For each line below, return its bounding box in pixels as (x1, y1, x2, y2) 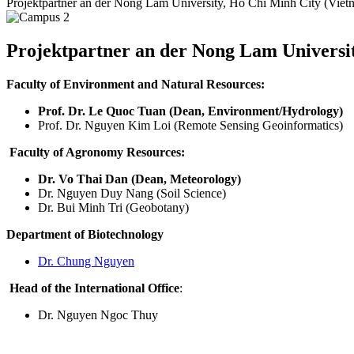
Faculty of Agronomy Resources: (9, 145, 188, 159)
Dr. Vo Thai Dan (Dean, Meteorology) (38, 171, 241, 186)
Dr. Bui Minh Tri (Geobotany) (38, 200, 189, 214)
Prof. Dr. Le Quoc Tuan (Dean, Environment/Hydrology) (38, 104, 343, 118)
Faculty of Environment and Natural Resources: (6, 77, 265, 91)
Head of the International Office (9, 281, 179, 295)
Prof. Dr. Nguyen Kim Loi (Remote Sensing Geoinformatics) (38, 118, 349, 132)
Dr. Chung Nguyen (38, 254, 134, 268)
